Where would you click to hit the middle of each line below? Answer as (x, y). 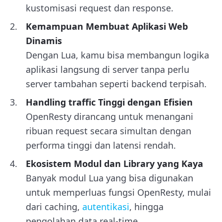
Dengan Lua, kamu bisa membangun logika (117, 55)
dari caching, (54, 206)
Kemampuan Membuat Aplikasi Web (107, 26)
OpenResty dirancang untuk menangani (110, 116)
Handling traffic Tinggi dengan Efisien (109, 102)
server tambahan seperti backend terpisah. (116, 83)
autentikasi (106, 206)
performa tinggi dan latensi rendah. (101, 145)
